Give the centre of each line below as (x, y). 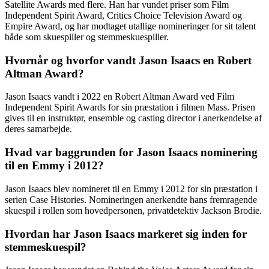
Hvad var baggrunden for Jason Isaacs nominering (131, 153)
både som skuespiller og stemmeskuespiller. (87, 37)
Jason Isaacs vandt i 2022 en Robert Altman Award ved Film (119, 97)
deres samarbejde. (38, 129)
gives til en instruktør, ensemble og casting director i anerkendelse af (133, 118)
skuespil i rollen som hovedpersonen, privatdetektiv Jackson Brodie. (133, 210)
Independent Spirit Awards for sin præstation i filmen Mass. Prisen (130, 107)
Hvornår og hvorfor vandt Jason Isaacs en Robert (128, 60)
